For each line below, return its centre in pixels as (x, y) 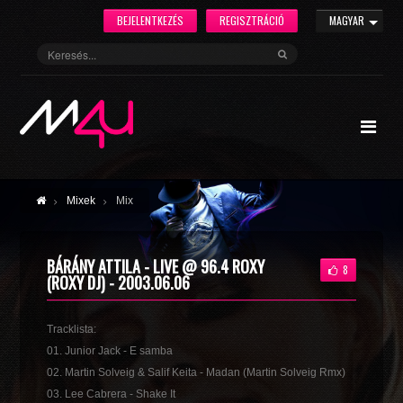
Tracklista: (72, 329)
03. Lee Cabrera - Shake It (112, 394)
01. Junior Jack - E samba (110, 351)
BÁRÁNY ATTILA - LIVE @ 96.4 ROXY (156, 266)
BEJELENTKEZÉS (150, 20)
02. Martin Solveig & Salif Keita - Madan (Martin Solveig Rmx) (197, 372)
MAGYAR (346, 21)
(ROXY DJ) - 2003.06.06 (119, 282)
